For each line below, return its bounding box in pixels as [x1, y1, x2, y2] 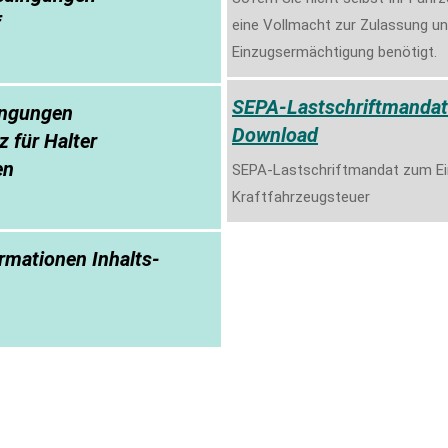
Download [232, 122, 318, 147]
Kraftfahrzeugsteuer [232, 187, 370, 206]
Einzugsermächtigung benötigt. [232, 42, 437, 61]
